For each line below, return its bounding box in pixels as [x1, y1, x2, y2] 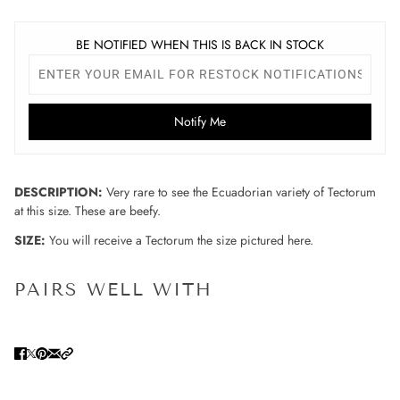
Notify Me [174, 112, 226, 131]
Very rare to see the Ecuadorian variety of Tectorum [106, 183, 376, 202]
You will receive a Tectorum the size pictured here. [49, 231, 317, 250]
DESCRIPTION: [14, 183, 106, 202]
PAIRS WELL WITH [14, 279, 212, 301]
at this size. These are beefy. [14, 202, 161, 221]
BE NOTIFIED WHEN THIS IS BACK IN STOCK [76, 36, 324, 54]
